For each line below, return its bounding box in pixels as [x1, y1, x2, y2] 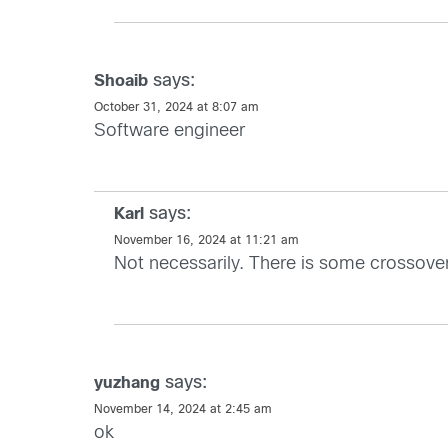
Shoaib [94, 73, 149, 89]
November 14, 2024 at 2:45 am [94, 403, 273, 416]
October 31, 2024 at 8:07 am [94, 101, 260, 114]
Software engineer [94, 122, 246, 140]
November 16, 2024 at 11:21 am [114, 234, 300, 247]
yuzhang [94, 375, 161, 391]
